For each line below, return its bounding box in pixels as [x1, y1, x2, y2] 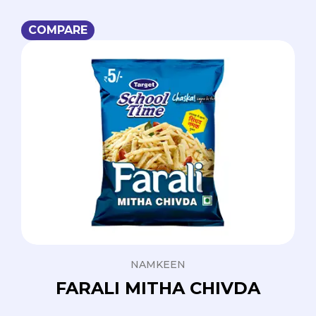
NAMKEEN [130, 258, 186, 272]
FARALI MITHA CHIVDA [56, 278, 260, 299]
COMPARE [28, 23, 87, 37]
